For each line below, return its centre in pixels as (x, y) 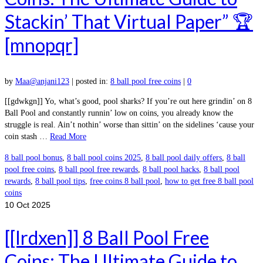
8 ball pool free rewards (98, 169)
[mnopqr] (42, 45)
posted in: (93, 81)
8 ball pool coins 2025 (104, 157)
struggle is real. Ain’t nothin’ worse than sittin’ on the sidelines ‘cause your (129, 124)
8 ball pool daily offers (184, 157)
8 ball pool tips (60, 181)
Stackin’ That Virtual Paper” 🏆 (129, 21)
